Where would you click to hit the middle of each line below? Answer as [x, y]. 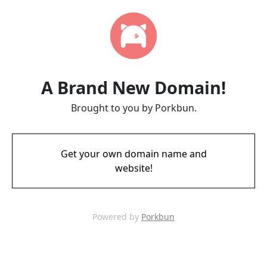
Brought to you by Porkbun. [133, 108]
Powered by [117, 217]
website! [133, 168]
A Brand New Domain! [133, 87]
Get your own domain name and [133, 154]
